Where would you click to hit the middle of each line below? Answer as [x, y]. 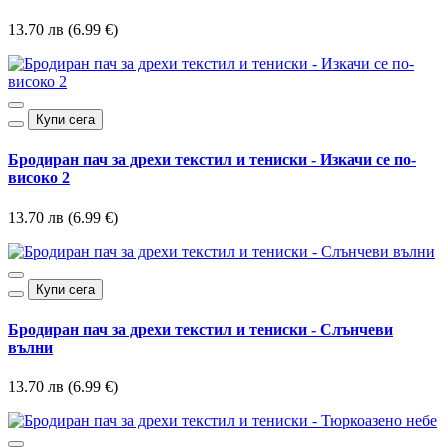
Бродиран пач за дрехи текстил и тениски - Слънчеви [200, 329]
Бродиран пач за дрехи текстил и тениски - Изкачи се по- [212, 160]
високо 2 [39, 178]
